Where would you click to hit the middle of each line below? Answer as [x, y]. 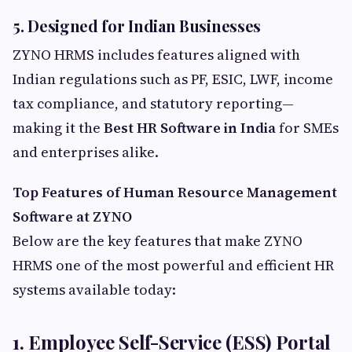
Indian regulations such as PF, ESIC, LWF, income [173, 79]
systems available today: [94, 290]
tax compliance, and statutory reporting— [153, 103]
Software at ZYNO [72, 216]
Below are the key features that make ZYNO [158, 241]
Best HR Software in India [190, 128]
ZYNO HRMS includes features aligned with [156, 55]
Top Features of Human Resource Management [175, 192]
